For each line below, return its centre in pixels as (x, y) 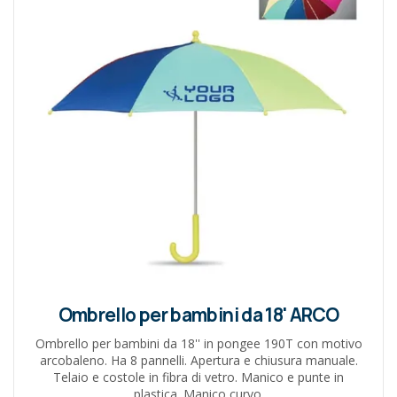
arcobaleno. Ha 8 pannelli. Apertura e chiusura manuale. (198, 361)
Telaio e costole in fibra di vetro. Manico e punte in (198, 378)
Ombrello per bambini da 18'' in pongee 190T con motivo (198, 344)
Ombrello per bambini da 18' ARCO (198, 315)
